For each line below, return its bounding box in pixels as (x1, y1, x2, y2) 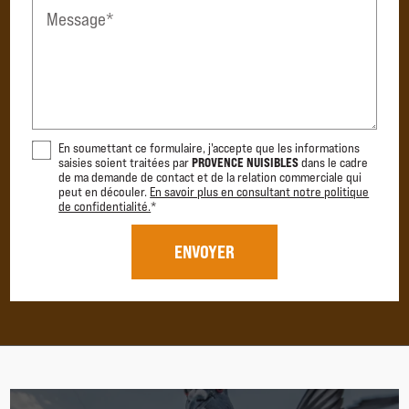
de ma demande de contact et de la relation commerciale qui (58, 170, 362, 185)
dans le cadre (299, 155, 369, 171)
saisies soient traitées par (58, 155, 193, 171)
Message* (47, 8, 115, 29)
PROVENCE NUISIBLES (192, 154, 299, 171)
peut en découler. (58, 184, 151, 200)
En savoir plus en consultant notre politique (150, 184, 370, 200)
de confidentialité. (58, 199, 152, 215)
